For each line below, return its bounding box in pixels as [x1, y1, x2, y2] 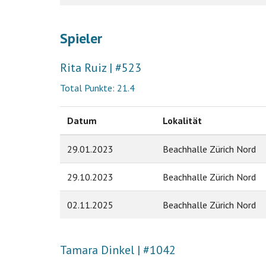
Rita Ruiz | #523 [59, 59, 141, 75]
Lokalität [162, 114, 202, 126]
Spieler [59, 29, 102, 48]
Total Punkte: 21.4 [59, 81, 135, 94]
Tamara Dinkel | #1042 [59, 242, 176, 258]
